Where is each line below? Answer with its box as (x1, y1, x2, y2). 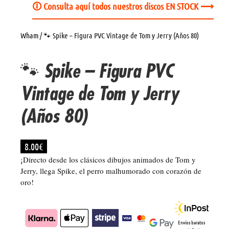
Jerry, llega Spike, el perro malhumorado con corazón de (20, 165, 201, 176)
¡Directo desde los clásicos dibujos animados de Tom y (20, 154, 196, 165)
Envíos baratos (177, 218, 205, 226)
